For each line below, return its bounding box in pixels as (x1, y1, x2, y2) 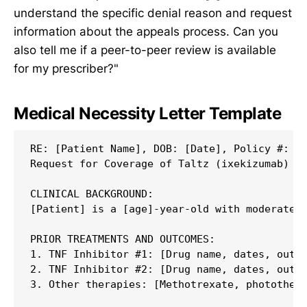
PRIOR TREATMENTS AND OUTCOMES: (30, 233, 215, 246)
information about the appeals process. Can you (14, 25, 278, 39)
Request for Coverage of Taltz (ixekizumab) (30, 158, 289, 171)
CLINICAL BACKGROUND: (30, 188, 153, 201)
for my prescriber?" (14, 62, 119, 76)
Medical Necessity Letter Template (14, 103, 282, 124)
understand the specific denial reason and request (14, 6, 292, 21)
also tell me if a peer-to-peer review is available (14, 43, 276, 58)
